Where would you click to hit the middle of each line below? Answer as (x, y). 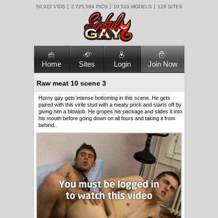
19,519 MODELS (132, 7)
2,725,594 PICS (89, 7)
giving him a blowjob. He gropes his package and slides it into (110, 111)
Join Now (163, 64)
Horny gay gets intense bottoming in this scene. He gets (104, 98)
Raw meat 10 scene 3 (71, 83)
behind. (47, 125)
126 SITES (170, 7)
